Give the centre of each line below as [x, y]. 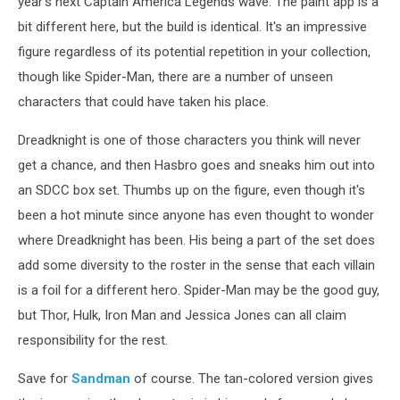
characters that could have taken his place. [143, 101]
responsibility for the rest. [93, 340]
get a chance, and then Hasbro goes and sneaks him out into [196, 165]
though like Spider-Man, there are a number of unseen [175, 76]
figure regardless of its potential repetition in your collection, [194, 51]
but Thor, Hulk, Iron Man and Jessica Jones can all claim [182, 315]
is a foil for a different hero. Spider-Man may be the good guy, [199, 290]
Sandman [101, 378]
